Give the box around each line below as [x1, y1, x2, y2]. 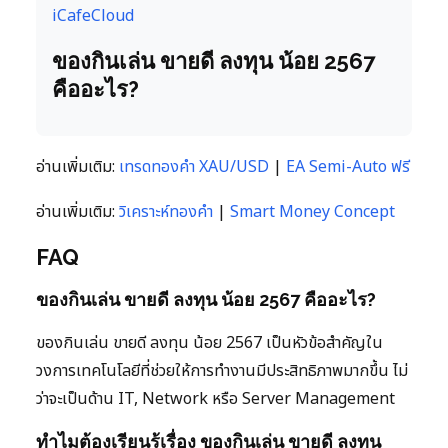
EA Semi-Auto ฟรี [286, 154, 410, 179]
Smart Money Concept [230, 199, 395, 224]
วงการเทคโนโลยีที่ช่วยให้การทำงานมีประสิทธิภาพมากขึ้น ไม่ [36, 358, 408, 383]
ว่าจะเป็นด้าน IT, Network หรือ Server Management [36, 386, 395, 411]
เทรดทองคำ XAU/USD [119, 154, 269, 179]
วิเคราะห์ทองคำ [119, 199, 213, 224]
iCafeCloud [52, 3, 134, 28]
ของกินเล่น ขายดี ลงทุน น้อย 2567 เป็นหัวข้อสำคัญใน [36, 330, 383, 355]
